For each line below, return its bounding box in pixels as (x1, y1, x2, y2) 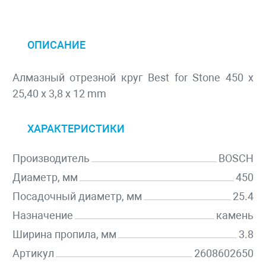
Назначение (12, 209, 73, 222)
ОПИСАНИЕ (27, 39, 85, 52)
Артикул (12, 247, 54, 260)
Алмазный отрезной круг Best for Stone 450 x (12, 71, 254, 84)
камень (216, 209, 254, 222)
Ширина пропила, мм (12, 228, 116, 241)
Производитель (12, 152, 90, 165)
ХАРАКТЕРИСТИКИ (27, 122, 125, 135)
